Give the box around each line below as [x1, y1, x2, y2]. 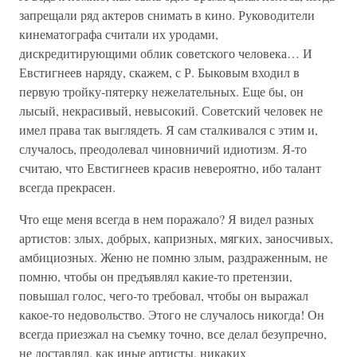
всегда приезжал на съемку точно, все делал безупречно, [19, 325, 327, 342]
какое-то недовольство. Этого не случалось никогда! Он [19, 306, 324, 323]
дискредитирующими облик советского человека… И [19, 45, 312, 61]
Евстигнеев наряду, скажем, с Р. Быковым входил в [19, 64, 300, 80]
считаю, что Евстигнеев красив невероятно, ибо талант [19, 159, 321, 176]
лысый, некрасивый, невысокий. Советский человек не [19, 102, 323, 119]
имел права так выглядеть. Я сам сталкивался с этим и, [19, 121, 318, 138]
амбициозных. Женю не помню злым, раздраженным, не [19, 249, 328, 265]
